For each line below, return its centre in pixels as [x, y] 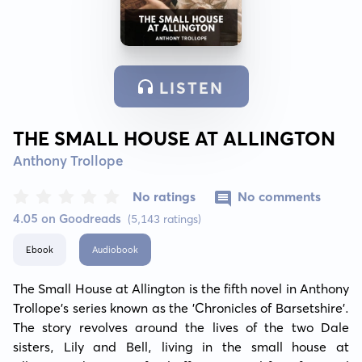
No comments [279, 196]
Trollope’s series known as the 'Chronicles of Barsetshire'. [181, 307]
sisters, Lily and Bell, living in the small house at [181, 346]
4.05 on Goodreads [67, 218]
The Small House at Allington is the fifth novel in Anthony [181, 288]
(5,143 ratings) [164, 219]
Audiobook [115, 249]
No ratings [164, 196]
